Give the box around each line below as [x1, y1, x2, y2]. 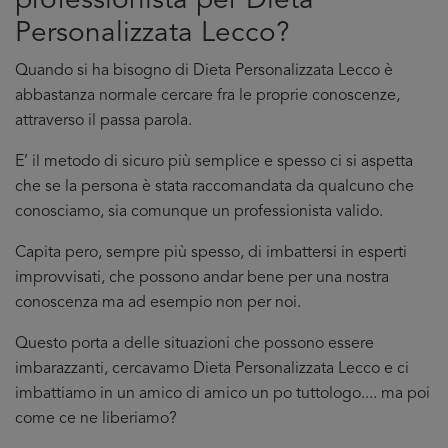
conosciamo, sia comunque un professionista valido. [15, 204, 383, 220]
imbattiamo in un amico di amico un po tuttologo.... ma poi [15, 386, 430, 402]
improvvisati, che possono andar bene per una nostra [15, 270, 389, 286]
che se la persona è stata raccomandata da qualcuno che [15, 179, 414, 195]
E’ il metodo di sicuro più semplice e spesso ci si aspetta [15, 154, 413, 170]
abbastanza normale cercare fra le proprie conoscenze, [15, 88, 400, 104]
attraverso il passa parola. [15, 113, 192, 129]
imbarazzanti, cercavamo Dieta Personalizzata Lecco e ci [15, 361, 409, 377]
